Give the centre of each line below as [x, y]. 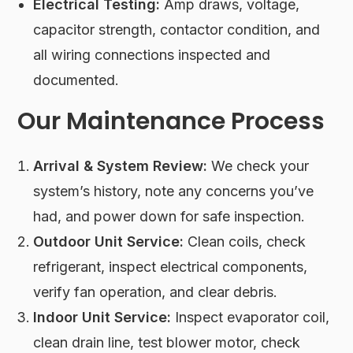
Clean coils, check [245, 242]
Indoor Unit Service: [102, 318]
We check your [258, 166]
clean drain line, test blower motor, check [167, 343]
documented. [76, 80]
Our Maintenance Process [171, 122]
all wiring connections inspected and [152, 55]
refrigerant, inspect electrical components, [171, 267]
